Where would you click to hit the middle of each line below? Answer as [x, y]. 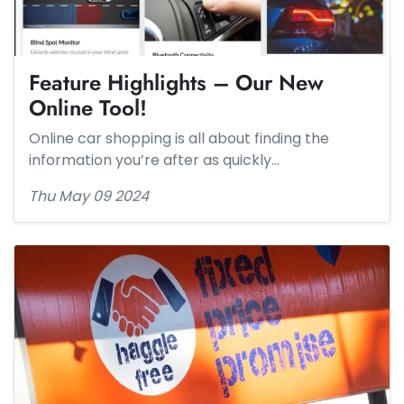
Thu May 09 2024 [89, 196]
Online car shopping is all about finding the [179, 138]
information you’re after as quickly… [154, 160]
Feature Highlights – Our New [176, 83]
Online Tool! [88, 108]
